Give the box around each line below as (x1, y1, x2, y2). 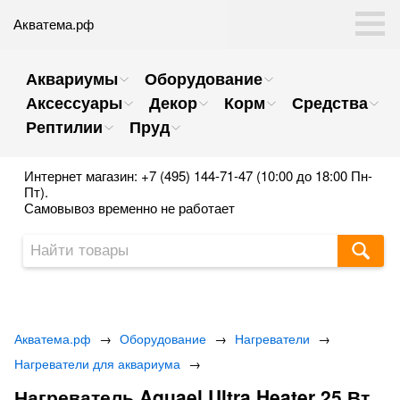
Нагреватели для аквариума (14, 354, 180, 372)
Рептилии (26, 115, 103, 138)
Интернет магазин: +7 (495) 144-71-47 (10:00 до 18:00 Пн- (24, 166, 372, 185)
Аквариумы (26, 67, 118, 90)
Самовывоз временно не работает (24, 198, 235, 217)
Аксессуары (26, 91, 122, 114)
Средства (292, 91, 368, 114)
